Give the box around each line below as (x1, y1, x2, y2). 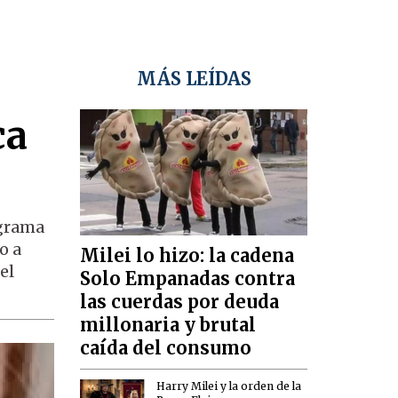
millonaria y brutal (80, 314, 257, 337)
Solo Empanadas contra (80, 267, 296, 291)
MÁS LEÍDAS (136, 68, 251, 91)
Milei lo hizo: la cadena (80, 244, 295, 267)
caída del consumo (80, 337, 252, 360)
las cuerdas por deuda (80, 291, 280, 314)
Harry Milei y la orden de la (156, 378, 302, 393)
